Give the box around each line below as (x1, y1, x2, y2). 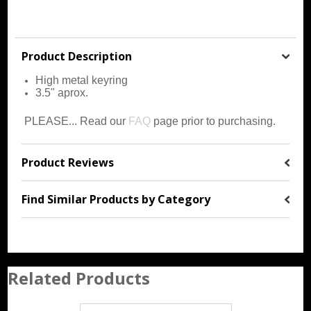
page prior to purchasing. (151, 115, 276, 127)
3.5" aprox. (35, 86, 89, 99)
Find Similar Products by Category (22, 191, 211, 207)
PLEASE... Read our (22, 115, 129, 127)
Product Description (22, 48, 133, 64)
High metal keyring (35, 74, 128, 86)
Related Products (8, 266, 151, 289)
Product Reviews (22, 154, 115, 170)
